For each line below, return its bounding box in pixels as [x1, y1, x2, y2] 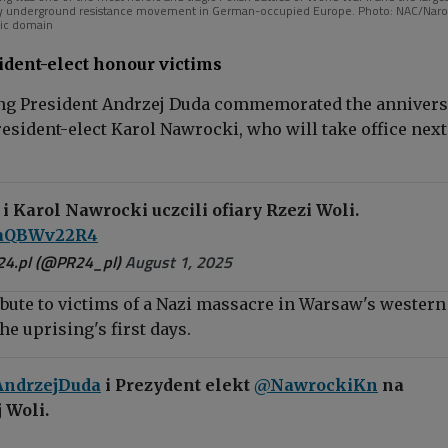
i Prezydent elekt [105, 374, 250, 395]
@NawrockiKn [254, 374, 378, 395]
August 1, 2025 [125, 249, 232, 274]
